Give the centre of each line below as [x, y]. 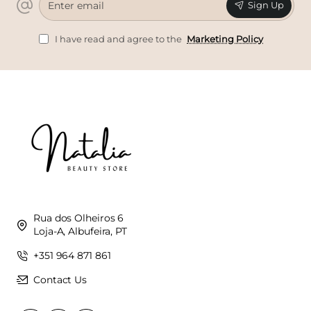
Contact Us [60, 279]
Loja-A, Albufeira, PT [80, 231]
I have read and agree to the [118, 39]
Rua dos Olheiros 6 [79, 218]
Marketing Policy [225, 39]
